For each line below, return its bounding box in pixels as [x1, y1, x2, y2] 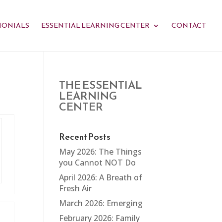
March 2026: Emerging [59, 198, 143, 209]
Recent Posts [59, 130, 111, 143]
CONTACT [171, 20, 206, 31]
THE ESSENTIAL [59, 77, 143, 93]
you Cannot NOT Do [59, 157, 136, 168]
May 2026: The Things [59, 146, 142, 157]
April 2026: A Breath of [59, 172, 143, 183]
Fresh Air [59, 183, 92, 194]
